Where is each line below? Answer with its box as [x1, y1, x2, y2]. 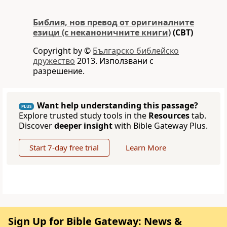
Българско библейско [93, 45, 179, 57]
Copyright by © [33, 45, 93, 57]
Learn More [126, 142, 166, 153]
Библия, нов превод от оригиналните [33, 17, 194, 28]
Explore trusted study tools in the [19, 110, 148, 122]
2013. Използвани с [75, 55, 154, 67]
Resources [148, 110, 190, 122]
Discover [19, 120, 54, 132]
